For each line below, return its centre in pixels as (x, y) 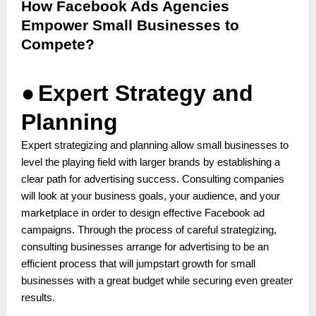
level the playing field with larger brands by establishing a (151, 162)
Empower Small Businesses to (130, 25)
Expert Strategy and (146, 93)
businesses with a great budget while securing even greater (157, 280)
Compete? (58, 44)
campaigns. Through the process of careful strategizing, (149, 230)
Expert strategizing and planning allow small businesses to (155, 145)
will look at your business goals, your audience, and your (151, 196)
